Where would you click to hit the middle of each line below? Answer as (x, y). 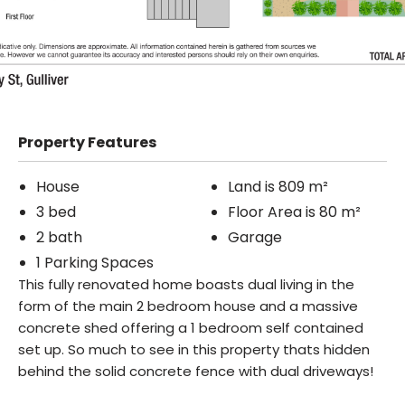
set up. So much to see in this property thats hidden (194, 350)
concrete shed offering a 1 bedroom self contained (191, 328)
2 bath (59, 238)
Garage (254, 238)
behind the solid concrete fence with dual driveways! (196, 372)
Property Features (87, 143)
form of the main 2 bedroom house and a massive (188, 306)
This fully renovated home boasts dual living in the (186, 285)
